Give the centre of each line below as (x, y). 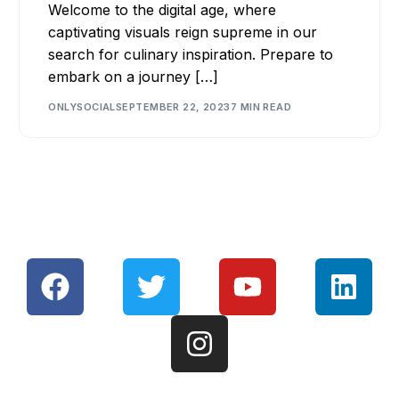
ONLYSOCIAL (82, 107)
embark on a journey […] (134, 76)
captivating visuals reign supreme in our (183, 32)
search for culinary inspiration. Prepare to (191, 54)
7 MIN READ (261, 107)
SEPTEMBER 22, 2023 (173, 107)
